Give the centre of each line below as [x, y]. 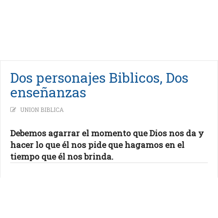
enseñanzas [48, 92]
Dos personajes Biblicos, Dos [99, 78]
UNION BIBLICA [42, 109]
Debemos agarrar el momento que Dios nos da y [107, 133]
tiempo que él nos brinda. [62, 156]
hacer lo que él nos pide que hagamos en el [97, 145]
